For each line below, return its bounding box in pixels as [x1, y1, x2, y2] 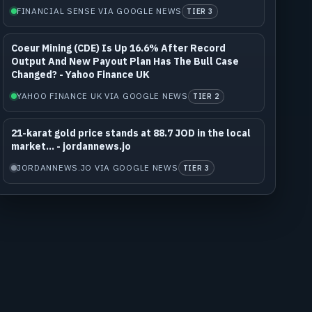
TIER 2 [192, 91, 219, 101]
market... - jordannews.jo [10, 140, 131, 153]
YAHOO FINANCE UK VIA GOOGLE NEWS [16, 91, 188, 102]
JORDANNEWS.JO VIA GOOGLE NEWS [16, 162, 178, 173]
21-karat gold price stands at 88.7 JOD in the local [10, 127, 251, 140]
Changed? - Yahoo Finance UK [10, 68, 150, 81]
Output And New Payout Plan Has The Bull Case [10, 55, 239, 68]
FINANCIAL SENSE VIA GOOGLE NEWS [16, 6, 182, 17]
